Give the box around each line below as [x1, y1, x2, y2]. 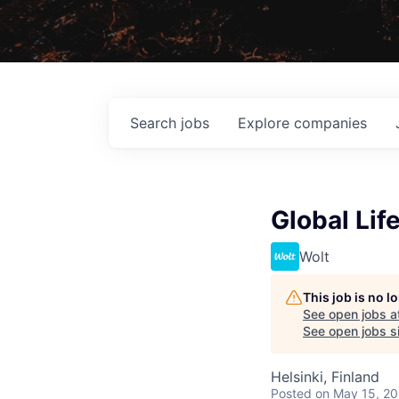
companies [294, 113, 367, 132]
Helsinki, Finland [271, 367, 379, 386]
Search [130, 113, 181, 132]
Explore [238, 113, 294, 132]
